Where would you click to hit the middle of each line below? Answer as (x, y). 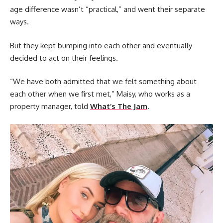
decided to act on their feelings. (64, 58)
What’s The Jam (119, 107)
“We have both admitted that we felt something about (103, 82)
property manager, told (50, 107)
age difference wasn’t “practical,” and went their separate (108, 9)
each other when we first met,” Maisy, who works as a (100, 94)
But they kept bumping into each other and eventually (101, 45)
